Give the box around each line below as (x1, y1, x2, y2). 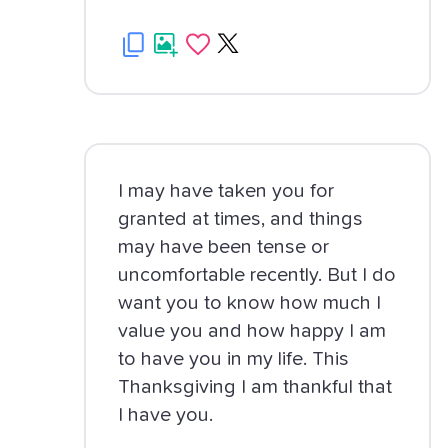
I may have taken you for (118, 181, 335, 201)
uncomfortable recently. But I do (118, 265, 397, 285)
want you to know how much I (118, 293, 382, 313)
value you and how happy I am (118, 321, 387, 341)
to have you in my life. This (118, 349, 350, 369)
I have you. (118, 405, 214, 425)
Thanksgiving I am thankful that (118, 377, 393, 397)
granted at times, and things (118, 209, 364, 229)
